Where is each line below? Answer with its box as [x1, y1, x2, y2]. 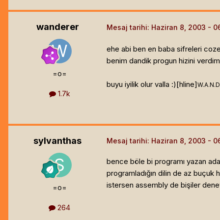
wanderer [36, 21, 79, 32]
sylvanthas [33, 135, 82, 146]
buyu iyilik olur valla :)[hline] [107, 79, 197, 89]
